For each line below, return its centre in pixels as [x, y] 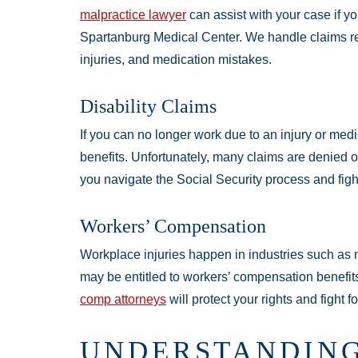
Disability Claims [148, 107]
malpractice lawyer [133, 15]
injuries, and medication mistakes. [176, 60]
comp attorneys [123, 300]
